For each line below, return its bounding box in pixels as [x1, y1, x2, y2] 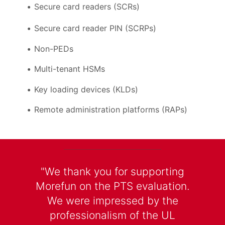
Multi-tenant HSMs [34, 64, 105, 74]
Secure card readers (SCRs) [34, 2, 140, 12]
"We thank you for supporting [41, 165, 184, 178]
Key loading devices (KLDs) [34, 84, 138, 94]
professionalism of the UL [50, 209, 175, 222]
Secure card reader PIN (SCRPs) [34, 23, 156, 34]
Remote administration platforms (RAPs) [34, 104, 190, 115]
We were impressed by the [47, 194, 178, 207]
